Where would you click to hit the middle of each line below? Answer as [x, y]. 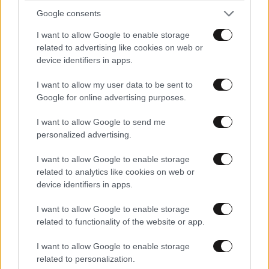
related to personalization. [86, 258]
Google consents [69, 13]
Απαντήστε [46, 10]
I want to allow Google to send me [101, 122]
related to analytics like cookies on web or [116, 171]
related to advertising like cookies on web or [120, 47]
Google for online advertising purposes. [111, 97]
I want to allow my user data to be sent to [115, 84]
